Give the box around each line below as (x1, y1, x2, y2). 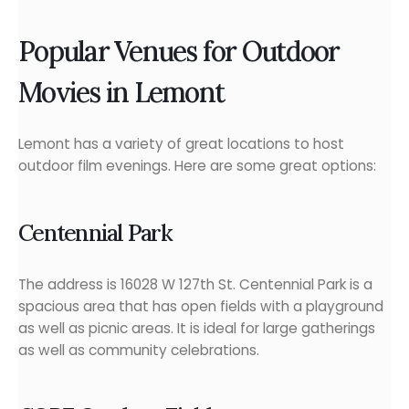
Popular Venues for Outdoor (18, 33, 340, 68)
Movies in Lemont (18, 74, 224, 110)
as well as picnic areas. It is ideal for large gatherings (18, 318, 375, 338)
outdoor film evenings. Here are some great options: (18, 155, 376, 175)
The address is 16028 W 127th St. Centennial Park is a (18, 274, 372, 294)
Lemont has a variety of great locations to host (18, 133, 344, 153)
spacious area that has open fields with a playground (18, 296, 383, 316)
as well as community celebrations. (18, 340, 259, 360)
